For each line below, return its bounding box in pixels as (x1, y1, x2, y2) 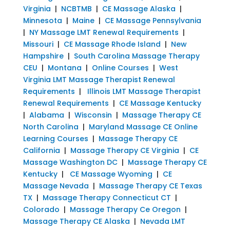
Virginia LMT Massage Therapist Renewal (23, 74, 175, 85)
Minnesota (23, 15, 62, 26)
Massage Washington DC (23, 157, 118, 167)
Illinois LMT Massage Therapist (87, 86, 201, 97)
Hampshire (23, 50, 64, 61)
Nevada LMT (140, 216, 185, 226)
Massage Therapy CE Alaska (23, 216, 130, 226)
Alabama (29, 109, 64, 120)
